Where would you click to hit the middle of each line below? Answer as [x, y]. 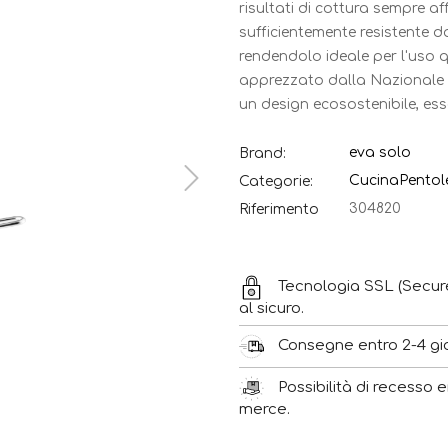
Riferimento [279, 209]
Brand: [262, 153]
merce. [264, 409]
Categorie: [276, 181]
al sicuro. [271, 308]
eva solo [380, 152]
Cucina [374, 180]
